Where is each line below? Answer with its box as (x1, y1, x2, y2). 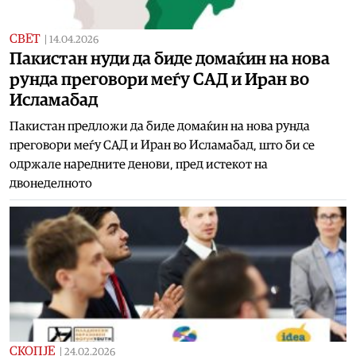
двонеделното (10, 176, 92, 190)
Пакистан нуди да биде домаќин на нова (10, 49, 330, 68)
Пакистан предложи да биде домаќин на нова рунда (10, 119, 310, 133)
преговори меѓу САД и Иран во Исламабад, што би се (10, 138, 315, 152)
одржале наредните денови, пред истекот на (10, 157, 268, 171)
